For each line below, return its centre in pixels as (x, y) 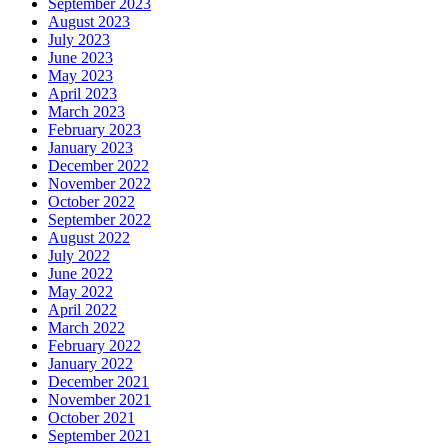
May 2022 (80, 291)
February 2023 (94, 129)
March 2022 (86, 327)
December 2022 (98, 165)
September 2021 (99, 435)
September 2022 (99, 219)
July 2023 (79, 39)
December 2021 (98, 381)
